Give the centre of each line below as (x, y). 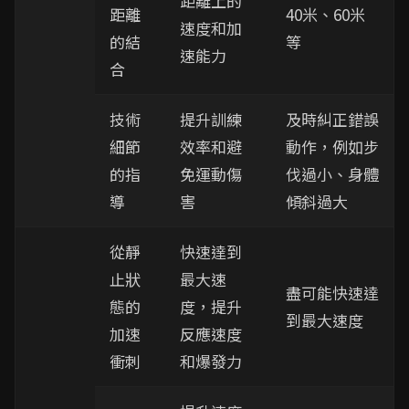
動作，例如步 (332, 147)
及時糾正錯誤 (332, 119)
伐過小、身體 (332, 174)
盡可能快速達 (332, 293)
